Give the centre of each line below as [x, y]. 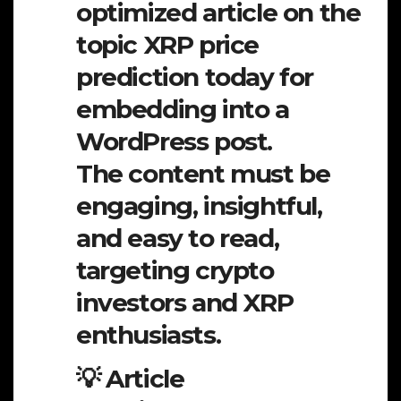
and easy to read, [178, 239]
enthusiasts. [149, 335]
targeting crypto [175, 271]
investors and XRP [185, 303]
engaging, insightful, [199, 206]
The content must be [203, 174]
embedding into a [183, 110]
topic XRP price [168, 45]
